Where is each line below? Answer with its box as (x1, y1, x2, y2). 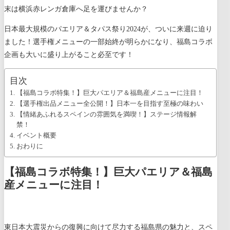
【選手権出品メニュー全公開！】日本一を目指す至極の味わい (16, 100, 203, 107)
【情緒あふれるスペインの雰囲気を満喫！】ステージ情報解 (16, 110, 197, 118)
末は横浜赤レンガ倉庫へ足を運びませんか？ (4, 5, 148, 13)
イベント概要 (16, 131, 56, 139)
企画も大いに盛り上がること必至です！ (4, 50, 133, 59)
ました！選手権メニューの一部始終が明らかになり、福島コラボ (4, 37, 213, 46)
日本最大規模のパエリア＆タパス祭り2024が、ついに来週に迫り (4, 25, 213, 33)
